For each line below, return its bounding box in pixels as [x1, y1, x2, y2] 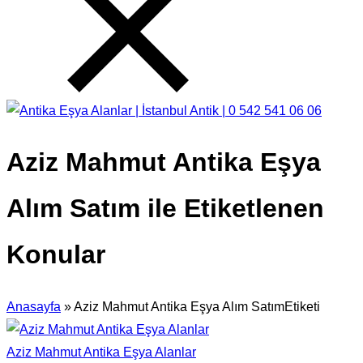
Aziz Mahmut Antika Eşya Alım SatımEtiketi [74, 299, 320, 314]
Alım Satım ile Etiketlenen [6, 194, 324, 224]
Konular [6, 240, 105, 270]
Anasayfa [6, 299, 61, 314]
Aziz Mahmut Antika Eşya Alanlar [6, 344, 196, 359]
